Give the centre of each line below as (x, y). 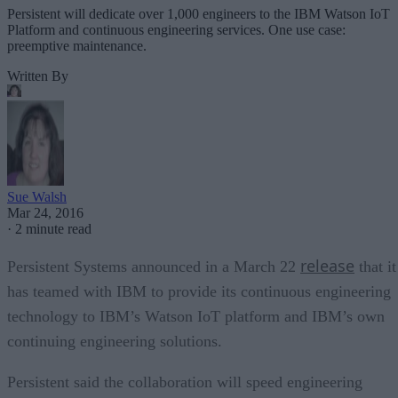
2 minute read (53, 228)
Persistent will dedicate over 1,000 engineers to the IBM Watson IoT (199, 13)
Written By (38, 76)
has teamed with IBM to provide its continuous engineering (199, 291)
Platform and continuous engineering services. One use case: (176, 29)
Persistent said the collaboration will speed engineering (185, 382)
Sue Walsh (37, 196)
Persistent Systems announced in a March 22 (154, 266)
